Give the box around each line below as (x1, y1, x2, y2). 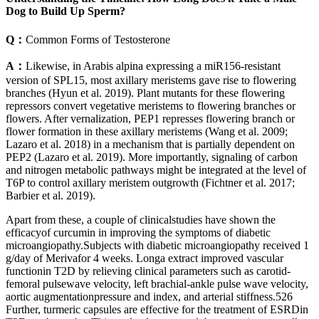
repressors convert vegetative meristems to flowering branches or (6, 100, 296, 113)
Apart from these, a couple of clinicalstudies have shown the (6, 214, 276, 226)
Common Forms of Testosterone (26, 33, 170, 46)
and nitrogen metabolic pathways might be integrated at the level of (6, 164, 306, 177)
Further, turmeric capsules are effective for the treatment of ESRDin (6, 303, 308, 316)
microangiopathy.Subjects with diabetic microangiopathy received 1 (6, 239, 309, 252)
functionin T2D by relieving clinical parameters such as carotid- (6, 265, 291, 278)
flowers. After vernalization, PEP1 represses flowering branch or (6, 113, 295, 125)
